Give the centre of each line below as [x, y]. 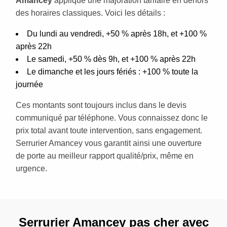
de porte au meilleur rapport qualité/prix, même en [105, 156]
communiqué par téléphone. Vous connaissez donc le [112, 118]
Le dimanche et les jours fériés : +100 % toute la [112, 71]
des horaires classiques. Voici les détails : [90, 13]
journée [29, 84]
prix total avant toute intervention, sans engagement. [109, 130]
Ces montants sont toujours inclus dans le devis [101, 105]
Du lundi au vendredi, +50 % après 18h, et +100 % [117, 33]
